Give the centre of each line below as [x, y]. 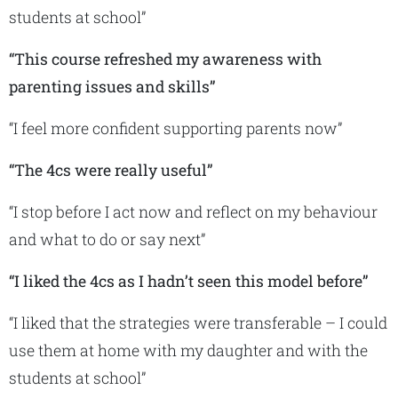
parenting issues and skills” [114, 87]
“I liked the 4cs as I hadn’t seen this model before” [188, 281]
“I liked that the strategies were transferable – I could [198, 323]
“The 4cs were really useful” [111, 170]
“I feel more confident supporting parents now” [175, 128]
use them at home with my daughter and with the [188, 350]
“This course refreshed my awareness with [165, 59]
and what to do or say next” [107, 239]
